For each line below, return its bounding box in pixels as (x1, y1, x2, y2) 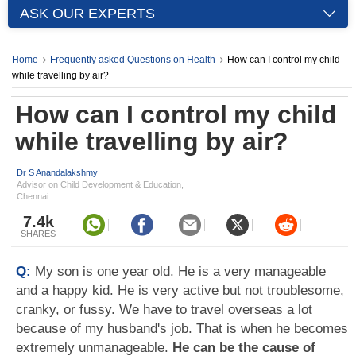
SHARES (21, 229, 56, 238)
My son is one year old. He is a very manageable (35, 264, 326, 279)
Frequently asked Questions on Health (50, 54, 215, 65)
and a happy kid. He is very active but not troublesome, (16, 283, 344, 298)
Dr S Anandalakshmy (17, 168, 98, 177)
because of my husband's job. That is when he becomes (16, 321, 348, 336)
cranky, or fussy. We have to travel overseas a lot (16, 302, 312, 317)
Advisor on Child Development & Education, (17, 180, 184, 189)
